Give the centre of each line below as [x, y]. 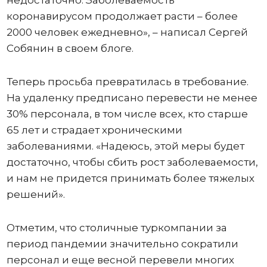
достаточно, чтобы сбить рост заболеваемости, [132, 162]
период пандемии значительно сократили [122, 244]
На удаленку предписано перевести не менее [132, 98]
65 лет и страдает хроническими [94, 130]
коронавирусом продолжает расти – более [122, 16]
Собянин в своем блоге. [70, 48]
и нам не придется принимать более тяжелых [130, 178]
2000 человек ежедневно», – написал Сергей [127, 32]
